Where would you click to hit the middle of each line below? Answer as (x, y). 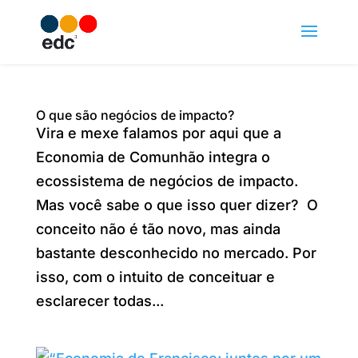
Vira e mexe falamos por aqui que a (158, 133)
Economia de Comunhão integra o (153, 157)
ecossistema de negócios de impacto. (167, 181)
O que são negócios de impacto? (135, 115)
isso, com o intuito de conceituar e (155, 277)
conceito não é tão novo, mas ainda (158, 229)
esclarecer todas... (99, 301)
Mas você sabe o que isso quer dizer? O (177, 205)
